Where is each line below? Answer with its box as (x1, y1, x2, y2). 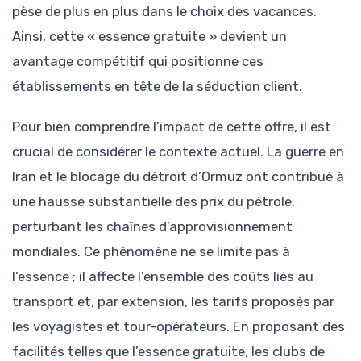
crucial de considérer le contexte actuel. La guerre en (12, 143, 344, 160)
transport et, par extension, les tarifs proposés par (12, 293, 334, 310)
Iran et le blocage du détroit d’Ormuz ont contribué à (12, 168, 344, 185)
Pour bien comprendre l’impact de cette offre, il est (12, 118, 331, 135)
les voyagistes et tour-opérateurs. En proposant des (12, 318, 345, 335)
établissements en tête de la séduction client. (12, 77, 302, 94)
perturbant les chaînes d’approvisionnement (12, 218, 293, 235)
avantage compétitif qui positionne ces (12, 52, 263, 69)
